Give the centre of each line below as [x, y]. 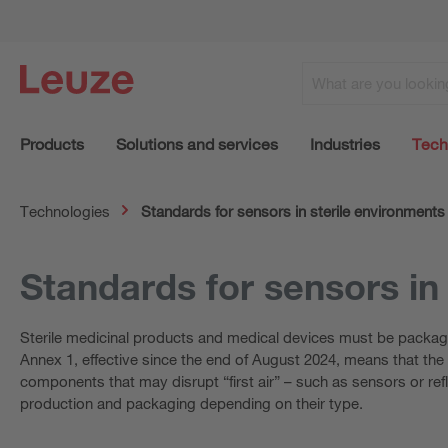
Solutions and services [197, 143]
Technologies [65, 210]
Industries [345, 143]
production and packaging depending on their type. [191, 402]
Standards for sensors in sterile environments [293, 210]
